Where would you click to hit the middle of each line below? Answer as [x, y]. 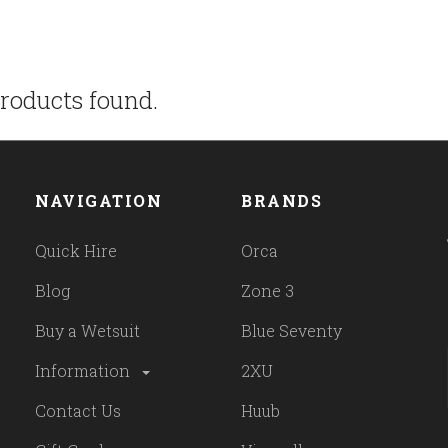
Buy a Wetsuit [88, 331]
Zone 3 [268, 291]
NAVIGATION [99, 200]
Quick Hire [76, 251]
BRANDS [282, 200]
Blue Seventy [292, 331]
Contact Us [78, 411]
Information [85, 371]
